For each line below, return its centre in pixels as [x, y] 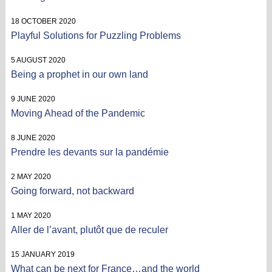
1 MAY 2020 [31, 215]
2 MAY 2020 [31, 176]
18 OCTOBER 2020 [43, 21]
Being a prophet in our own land [79, 74]
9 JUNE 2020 [33, 99]
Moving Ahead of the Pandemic [78, 113]
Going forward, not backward [72, 191]
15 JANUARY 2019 [42, 254]
